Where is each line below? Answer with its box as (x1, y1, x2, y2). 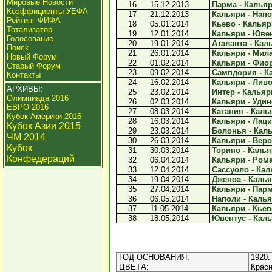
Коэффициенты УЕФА (7, 7, 88, 16)
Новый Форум (7, 52, 57, 61)
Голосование (7, 34, 53, 43)
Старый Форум (7, 61, 61, 70)
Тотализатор (7, 25, 52, 34)
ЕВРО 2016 (7, 103, 49, 112)
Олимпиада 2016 (7, 93, 69, 103)
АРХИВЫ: (7, 84, 43, 93)
